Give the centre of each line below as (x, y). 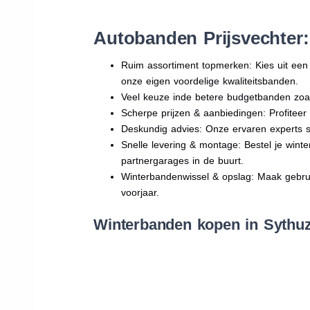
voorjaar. (140, 192)
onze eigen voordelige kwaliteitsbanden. (210, 81)
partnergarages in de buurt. (183, 160)
